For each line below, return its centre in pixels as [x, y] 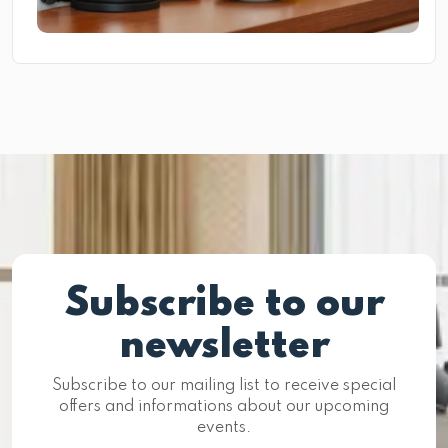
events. [224, 428]
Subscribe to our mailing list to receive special [224, 386]
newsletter [224, 347]
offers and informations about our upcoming [224, 407]
